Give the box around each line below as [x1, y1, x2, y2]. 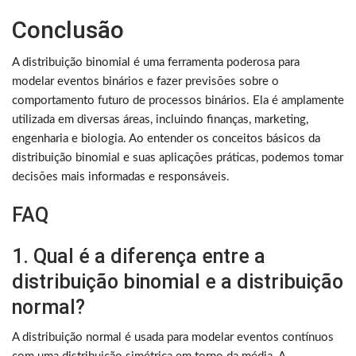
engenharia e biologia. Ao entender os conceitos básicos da [12, 133, 320, 145]
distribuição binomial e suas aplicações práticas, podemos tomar [12, 152, 343, 164]
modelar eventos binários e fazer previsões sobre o [12, 75, 279, 88]
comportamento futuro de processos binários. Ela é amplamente [12, 95, 344, 107]
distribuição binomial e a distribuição [12, 270, 343, 294]
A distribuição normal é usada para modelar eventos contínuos [12, 331, 334, 344]
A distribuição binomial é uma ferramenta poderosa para [12, 56, 300, 69]
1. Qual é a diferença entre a [12, 245, 265, 269]
